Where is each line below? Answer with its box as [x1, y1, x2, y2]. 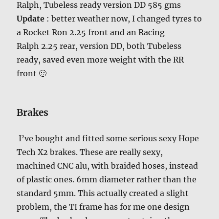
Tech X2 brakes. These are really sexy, [17, 147, 163, 157]
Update [17, 14, 47, 24]
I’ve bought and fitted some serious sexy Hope [17, 133, 199, 144]
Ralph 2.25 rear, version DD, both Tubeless [17, 41, 182, 51]
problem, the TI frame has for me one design [17, 202, 190, 212]
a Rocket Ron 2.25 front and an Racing [17, 27, 165, 38]
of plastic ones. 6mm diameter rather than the [17, 175, 197, 185]
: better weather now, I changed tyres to [46, 14, 202, 24]
